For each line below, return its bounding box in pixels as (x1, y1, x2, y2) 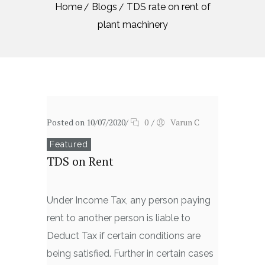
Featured (50, 140, 88, 149)
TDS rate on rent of (126, 1, 211, 12)
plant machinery (97, 19, 168, 30)
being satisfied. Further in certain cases (47, 248, 214, 259)
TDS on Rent (47, 153, 114, 169)
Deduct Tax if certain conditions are (47, 230, 201, 241)
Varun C (170, 117, 199, 128)
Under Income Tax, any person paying (47, 195, 211, 206)
